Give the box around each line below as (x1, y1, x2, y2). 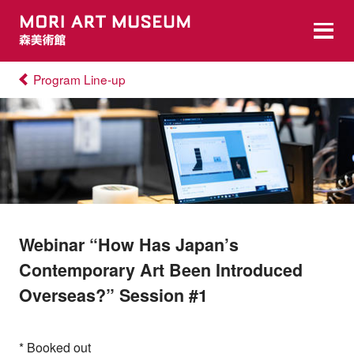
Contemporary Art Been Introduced (18, 257, 303, 282)
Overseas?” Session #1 (18, 282, 208, 307)
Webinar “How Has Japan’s (18, 232, 239, 257)
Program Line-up (32, 70, 126, 88)
